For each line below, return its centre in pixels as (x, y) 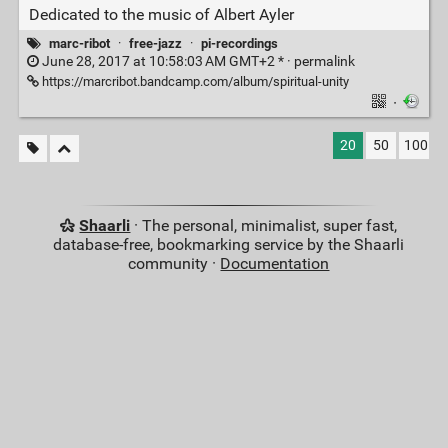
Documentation (275, 263)
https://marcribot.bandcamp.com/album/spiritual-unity (193, 81)
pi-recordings (240, 43)
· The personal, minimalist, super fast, (264, 225)
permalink (324, 61)
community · (174, 263)
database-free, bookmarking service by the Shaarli (229, 244)
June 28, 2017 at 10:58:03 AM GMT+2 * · (166, 61)
